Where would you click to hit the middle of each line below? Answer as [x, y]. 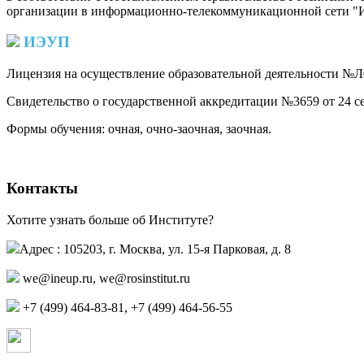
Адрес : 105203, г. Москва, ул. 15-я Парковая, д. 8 [155, 249]
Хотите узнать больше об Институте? [110, 219]
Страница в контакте [91, 348]
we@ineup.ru [58, 278]
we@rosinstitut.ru [145, 278]
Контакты [42, 188]
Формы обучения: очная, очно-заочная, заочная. [139, 129]
